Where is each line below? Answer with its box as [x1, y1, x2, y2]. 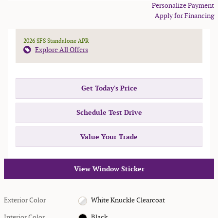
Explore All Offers [35, 46, 88, 54]
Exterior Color [4, 196, 46, 205]
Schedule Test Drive [76, 108, 142, 117]
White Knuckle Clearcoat [91, 196, 165, 205]
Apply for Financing [155, 12, 214, 20]
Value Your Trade [80, 132, 138, 141]
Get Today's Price [81, 84, 137, 93]
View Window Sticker [73, 164, 145, 173]
